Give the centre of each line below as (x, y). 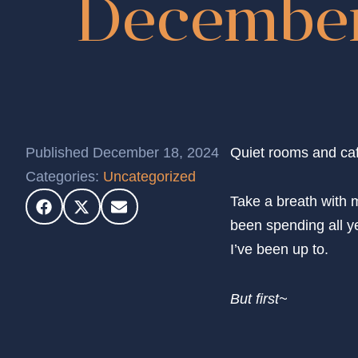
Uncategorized (149, 177)
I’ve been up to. (279, 250)
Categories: (64, 177)
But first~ (259, 298)
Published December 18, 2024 (122, 153)
